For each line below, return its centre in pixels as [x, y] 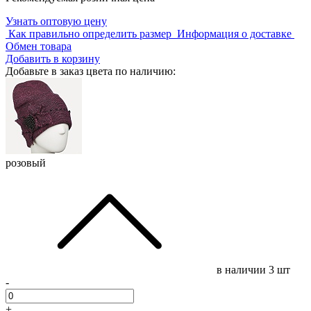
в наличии [243, 269]
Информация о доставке [234, 33]
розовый [26, 162]
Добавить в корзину [53, 58]
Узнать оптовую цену [56, 21]
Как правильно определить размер [90, 33]
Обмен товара [39, 46]
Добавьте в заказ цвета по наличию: [91, 71]
